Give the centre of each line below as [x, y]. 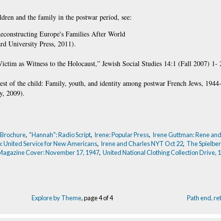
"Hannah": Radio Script [60, 134]
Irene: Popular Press [122, 134]
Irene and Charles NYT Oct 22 [142, 143]
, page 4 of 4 [97, 198]
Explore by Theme [56, 198]
